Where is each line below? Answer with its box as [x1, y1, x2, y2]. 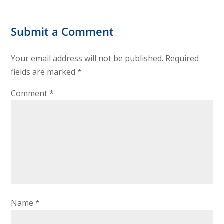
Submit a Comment [11, 24, 114, 39]
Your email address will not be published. [11, 53, 164, 64]
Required [165, 53, 199, 64]
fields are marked [11, 66, 78, 78]
